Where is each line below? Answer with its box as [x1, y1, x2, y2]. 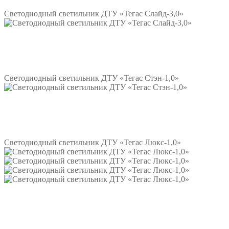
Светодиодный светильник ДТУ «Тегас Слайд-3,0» [4, 9, 184, 18]
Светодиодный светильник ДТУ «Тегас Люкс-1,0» [4, 138, 181, 147]
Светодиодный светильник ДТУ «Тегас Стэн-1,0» [4, 74, 179, 83]
